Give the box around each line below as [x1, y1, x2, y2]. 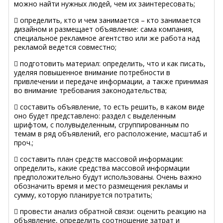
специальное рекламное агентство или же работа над [14, 33, 200, 43]
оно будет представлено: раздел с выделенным [14, 111, 176, 120]
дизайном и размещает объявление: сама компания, [14, 24, 194, 34]
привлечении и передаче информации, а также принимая [14, 76, 208, 86]
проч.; [14, 137, 33, 147]
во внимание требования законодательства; [14, 85, 167, 95]
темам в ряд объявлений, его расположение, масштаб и [14, 128, 207, 138]
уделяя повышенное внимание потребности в [14, 67, 170, 77]
